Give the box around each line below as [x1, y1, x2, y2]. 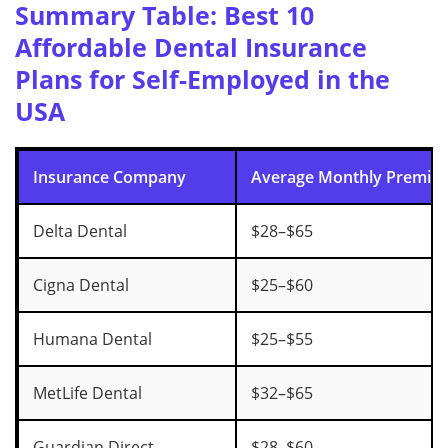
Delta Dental [33, 220, 127, 243]
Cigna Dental [33, 274, 129, 297]
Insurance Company [33, 166, 186, 189]
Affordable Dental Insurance [15, 30, 367, 65]
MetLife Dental [33, 382, 142, 405]
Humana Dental [33, 328, 152, 351]
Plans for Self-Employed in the [15, 62, 390, 97]
